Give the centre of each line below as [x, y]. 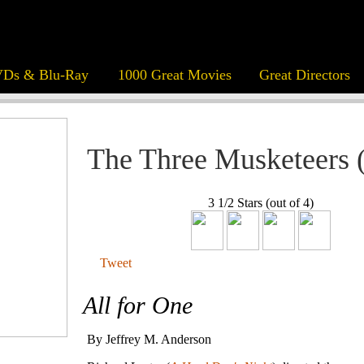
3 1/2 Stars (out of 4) [261, 203]
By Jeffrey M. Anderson [149, 340]
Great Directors [304, 75]
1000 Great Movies [174, 75]
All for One [138, 305]
